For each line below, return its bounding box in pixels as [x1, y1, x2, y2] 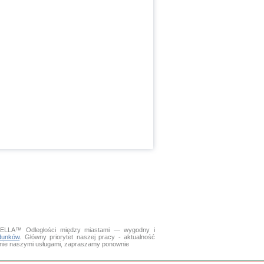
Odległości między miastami [26, 226, 110, 233]
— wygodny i [110, 226, 156, 233]
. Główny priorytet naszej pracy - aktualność [19, 233, 156, 240]
